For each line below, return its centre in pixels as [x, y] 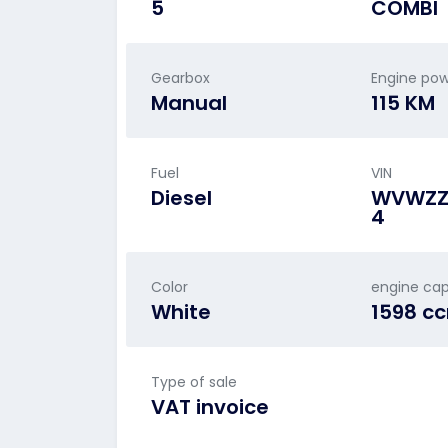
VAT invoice [210, 407]
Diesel [181, 198]
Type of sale [194, 382]
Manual [189, 103]
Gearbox [180, 78]
